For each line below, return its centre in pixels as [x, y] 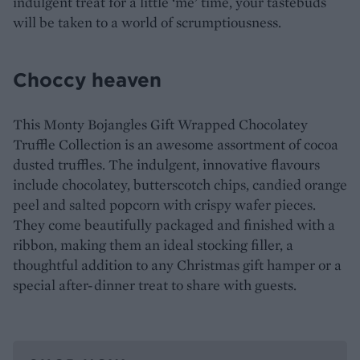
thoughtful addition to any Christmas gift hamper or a [177, 264]
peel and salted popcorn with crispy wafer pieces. [164, 204]
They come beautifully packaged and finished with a [174, 224]
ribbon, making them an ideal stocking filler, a [153, 244]
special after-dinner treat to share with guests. [155, 284]
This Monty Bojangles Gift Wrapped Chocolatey [160, 124]
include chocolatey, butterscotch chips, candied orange [180, 184]
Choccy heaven [87, 79]
